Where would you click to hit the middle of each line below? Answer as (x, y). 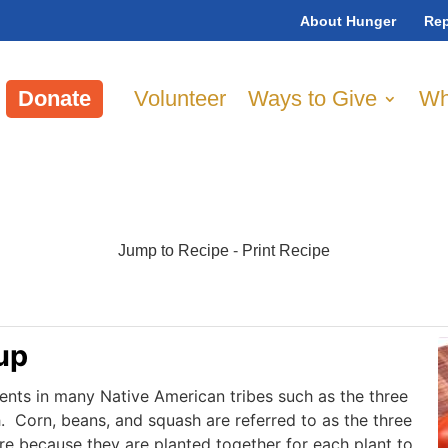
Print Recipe (286, 250)
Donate (55, 99)
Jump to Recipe (173, 250)
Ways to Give (313, 99)
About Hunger (348, 20)
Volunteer (180, 99)
